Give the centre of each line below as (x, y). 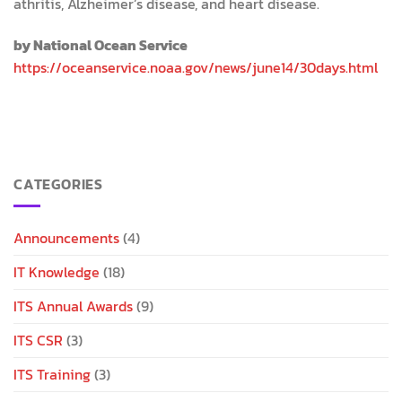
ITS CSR (38, 341)
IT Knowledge (57, 272)
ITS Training (52, 375)
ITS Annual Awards (73, 306)
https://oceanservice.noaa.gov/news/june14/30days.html (196, 67)
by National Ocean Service (100, 44)
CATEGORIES (58, 184)
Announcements (66, 238)
